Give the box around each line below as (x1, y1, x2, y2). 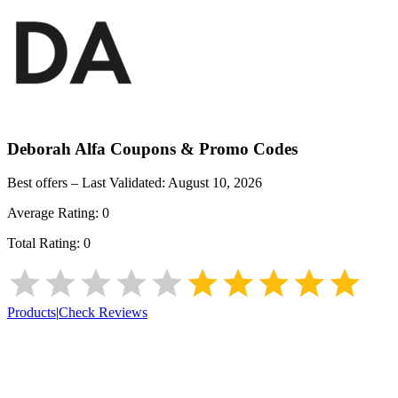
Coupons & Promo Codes (106, 139, 298, 158)
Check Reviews (59, 305, 147, 321)
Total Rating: (7, 235, 84, 251)
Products (7, 305, 56, 321)
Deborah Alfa (7, 139, 106, 158)
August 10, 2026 (168, 175, 262, 191)
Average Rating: (7, 205, 102, 221)
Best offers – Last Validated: (7, 175, 168, 191)
